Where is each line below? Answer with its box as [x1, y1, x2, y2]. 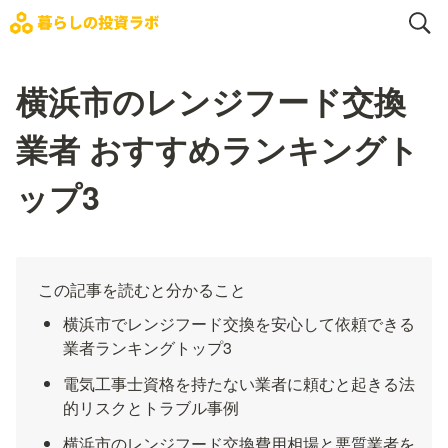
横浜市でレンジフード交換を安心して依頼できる [63, 312, 416, 335]
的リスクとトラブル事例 [63, 396, 240, 419]
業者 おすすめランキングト [16, 126, 419, 172]
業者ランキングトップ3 [63, 336, 233, 359]
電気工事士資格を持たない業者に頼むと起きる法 [63, 372, 416, 395]
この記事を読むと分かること [38, 278, 246, 301]
